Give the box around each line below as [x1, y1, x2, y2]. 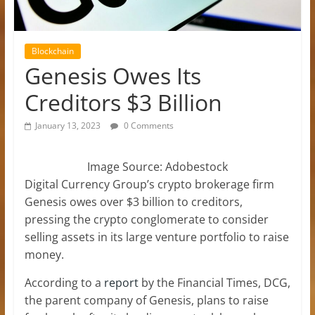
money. [24, 246, 64, 262]
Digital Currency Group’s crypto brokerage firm [24, 176, 274, 192]
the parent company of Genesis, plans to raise [24, 292, 269, 308]
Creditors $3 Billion [24, 86, 222, 117]
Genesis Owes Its [24, 60, 201, 91]
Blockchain [31, 44, 74, 57]
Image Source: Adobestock [86, 158, 228, 174]
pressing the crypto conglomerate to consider [24, 211, 269, 227]
